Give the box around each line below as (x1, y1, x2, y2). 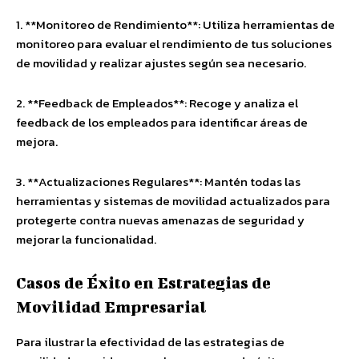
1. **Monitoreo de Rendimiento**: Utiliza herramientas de (16, 15, 335, 34)
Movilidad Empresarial (16, 297, 207, 316)
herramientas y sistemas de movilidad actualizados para (16, 192, 330, 210)
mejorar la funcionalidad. (16, 230, 156, 248)
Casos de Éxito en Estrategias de (16, 273, 271, 292)
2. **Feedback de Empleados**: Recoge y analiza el (16, 94, 298, 112)
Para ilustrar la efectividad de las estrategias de (16, 333, 284, 351)
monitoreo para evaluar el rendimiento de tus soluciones (16, 34, 332, 53)
